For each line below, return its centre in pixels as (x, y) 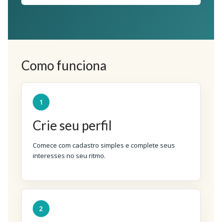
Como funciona (64, 65)
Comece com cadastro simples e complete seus (104, 145)
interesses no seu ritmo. (69, 156)
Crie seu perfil (72, 125)
